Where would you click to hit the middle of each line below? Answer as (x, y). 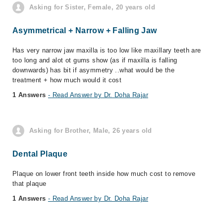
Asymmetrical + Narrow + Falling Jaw (85, 30)
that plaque (29, 184)
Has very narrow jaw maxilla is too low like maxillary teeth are (107, 50)
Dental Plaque (40, 154)
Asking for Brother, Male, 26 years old (91, 131)
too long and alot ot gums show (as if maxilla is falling (95, 60)
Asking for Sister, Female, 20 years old (92, 7)
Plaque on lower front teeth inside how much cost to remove (104, 174)
